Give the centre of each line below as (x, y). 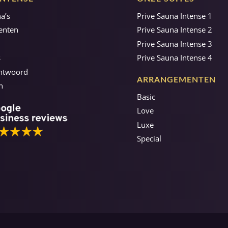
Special (149, 139)
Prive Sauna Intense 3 (175, 44)
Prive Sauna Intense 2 (175, 30)
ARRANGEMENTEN (176, 80)
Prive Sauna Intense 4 (175, 58)
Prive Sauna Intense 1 (175, 16)
